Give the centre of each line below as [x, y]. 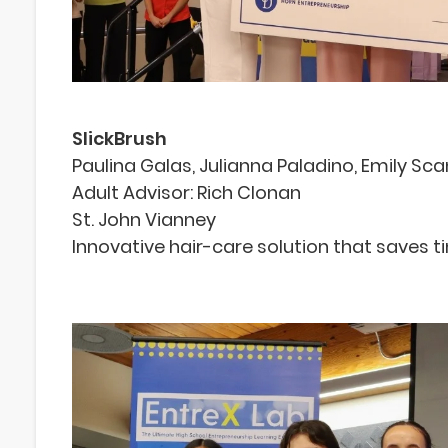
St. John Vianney [146, 219]
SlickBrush [119, 138]
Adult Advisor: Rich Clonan [186, 192]
